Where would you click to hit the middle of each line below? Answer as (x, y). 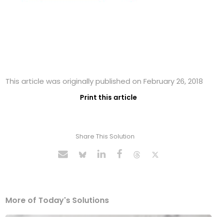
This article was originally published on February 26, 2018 (104, 81)
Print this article (108, 98)
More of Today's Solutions (57, 201)
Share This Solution (105, 137)
